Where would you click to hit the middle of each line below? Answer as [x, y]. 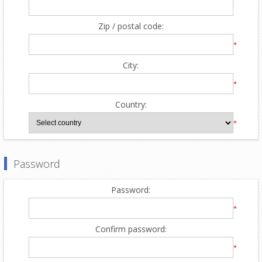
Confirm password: [131, 229]
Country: [131, 104]
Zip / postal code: [131, 26]
